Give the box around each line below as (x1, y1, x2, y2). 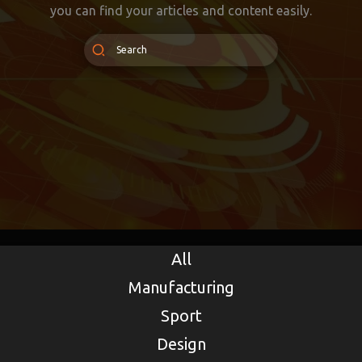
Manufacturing (128, 278, 234, 297)
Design (156, 335, 206, 353)
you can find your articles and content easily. (50, 2, 312, 18)
